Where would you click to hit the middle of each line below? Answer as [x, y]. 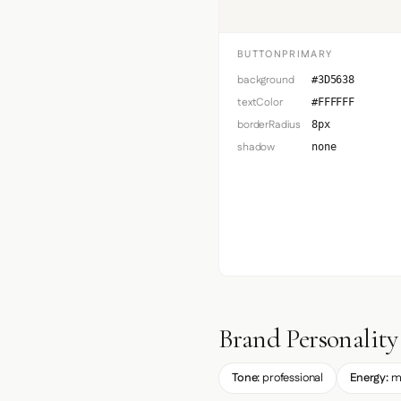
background [266, 81]
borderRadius [269, 125]
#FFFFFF [333, 102]
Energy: [370, 378]
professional [292, 378]
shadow [256, 148]
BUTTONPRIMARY [285, 55]
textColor [260, 103]
